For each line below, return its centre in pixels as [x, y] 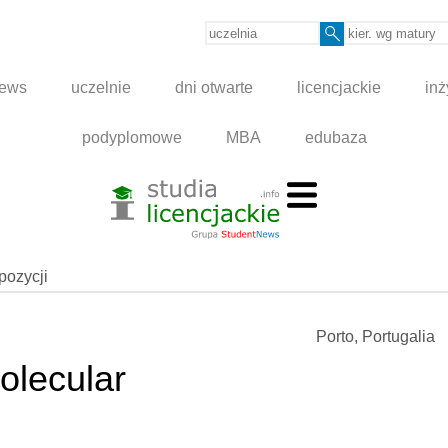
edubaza [335, 138]
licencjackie [339, 88]
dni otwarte [214, 88]
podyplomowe [131, 138]
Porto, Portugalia [375, 337]
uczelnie [101, 88]
